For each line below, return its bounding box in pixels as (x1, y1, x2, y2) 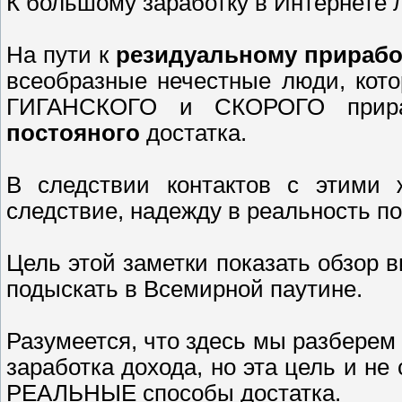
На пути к (6, 41, 116, 67)
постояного (6, 119, 146, 145)
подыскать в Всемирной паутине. (6, 275, 363, 301)
